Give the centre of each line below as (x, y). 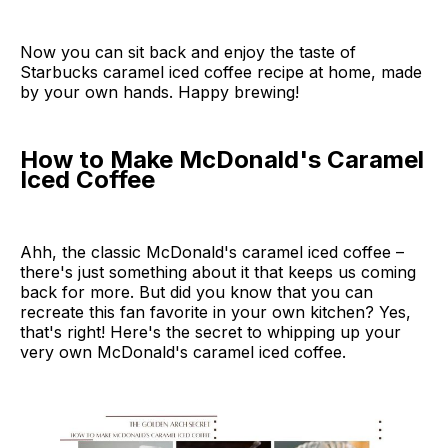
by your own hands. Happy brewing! (159, 91)
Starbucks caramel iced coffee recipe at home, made (221, 71)
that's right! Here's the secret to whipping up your (210, 331)
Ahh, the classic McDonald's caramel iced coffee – (212, 251)
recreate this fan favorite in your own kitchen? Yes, (215, 311)
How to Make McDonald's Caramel (222, 159)
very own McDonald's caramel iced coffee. (183, 351)
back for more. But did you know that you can (196, 291)
